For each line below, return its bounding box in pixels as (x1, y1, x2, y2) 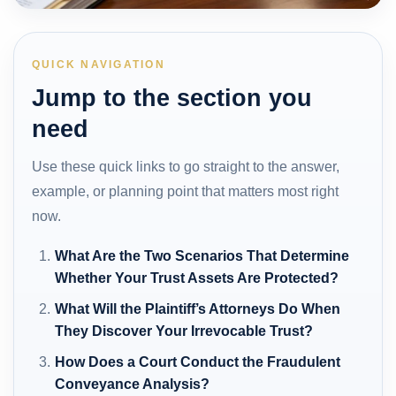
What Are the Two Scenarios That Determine (55, 247, 350, 263)
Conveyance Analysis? (55, 376, 210, 392)
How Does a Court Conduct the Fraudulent (55, 354, 341, 369)
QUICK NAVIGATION (32, 57, 165, 71)
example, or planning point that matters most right (32, 183, 339, 199)
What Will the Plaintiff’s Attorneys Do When (55, 301, 341, 316)
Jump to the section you (32, 83, 312, 111)
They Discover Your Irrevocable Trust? (55, 323, 314, 339)
